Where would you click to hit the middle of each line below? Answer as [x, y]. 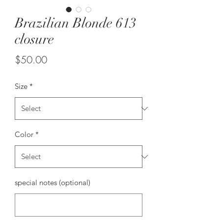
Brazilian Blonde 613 [76, 23]
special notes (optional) [53, 182]
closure [34, 39]
